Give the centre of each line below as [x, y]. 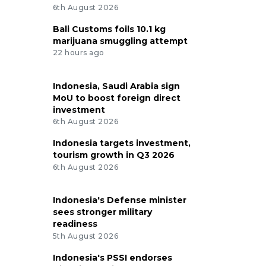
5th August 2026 [85, 236]
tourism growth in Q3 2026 [113, 155]
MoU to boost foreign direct [116, 98]
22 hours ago [78, 53]
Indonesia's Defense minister [119, 200]
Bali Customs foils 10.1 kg [109, 29]
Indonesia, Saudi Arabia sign [116, 86]
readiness [75, 224]
